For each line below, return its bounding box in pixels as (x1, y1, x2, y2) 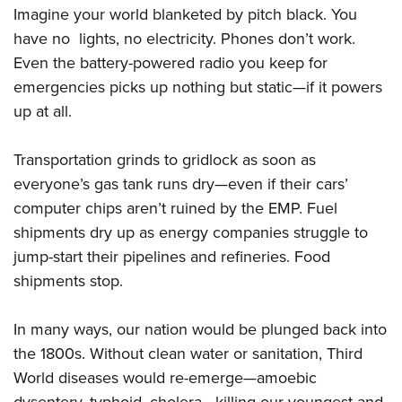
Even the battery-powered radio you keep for (13, 51, 328, 75)
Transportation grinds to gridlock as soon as (13, 148, 316, 172)
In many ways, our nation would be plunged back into (13, 318, 387, 342)
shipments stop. (13, 269, 123, 293)
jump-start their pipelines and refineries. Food (13, 245, 330, 269)
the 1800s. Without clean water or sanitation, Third (13, 342, 363, 366)
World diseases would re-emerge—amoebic (13, 366, 317, 390)
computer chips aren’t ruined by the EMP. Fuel (13, 197, 337, 221)
